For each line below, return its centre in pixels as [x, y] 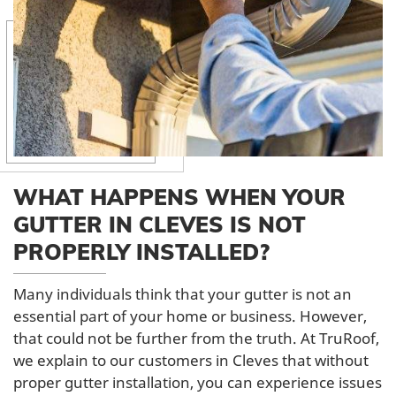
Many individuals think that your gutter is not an [183, 293]
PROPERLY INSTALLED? [141, 251]
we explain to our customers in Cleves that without [191, 360]
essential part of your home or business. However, [190, 316]
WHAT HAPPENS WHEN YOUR [179, 196]
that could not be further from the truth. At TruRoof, [196, 338]
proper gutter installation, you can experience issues [198, 382]
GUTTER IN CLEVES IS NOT [160, 224]
